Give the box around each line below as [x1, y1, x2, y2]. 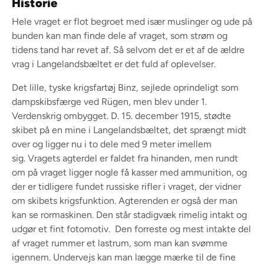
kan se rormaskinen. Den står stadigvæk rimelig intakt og [12, 209, 247, 220]
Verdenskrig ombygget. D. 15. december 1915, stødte [12, 110, 231, 121]
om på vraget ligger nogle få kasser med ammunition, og [12, 166, 247, 178]
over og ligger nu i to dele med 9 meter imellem [12, 138, 212, 150]
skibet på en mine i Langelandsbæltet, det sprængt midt [12, 124, 246, 136]
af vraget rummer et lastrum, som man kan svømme [12, 237, 227, 249]
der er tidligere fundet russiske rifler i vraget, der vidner [12, 180, 241, 192]
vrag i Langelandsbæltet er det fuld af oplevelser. [12, 58, 216, 70]
